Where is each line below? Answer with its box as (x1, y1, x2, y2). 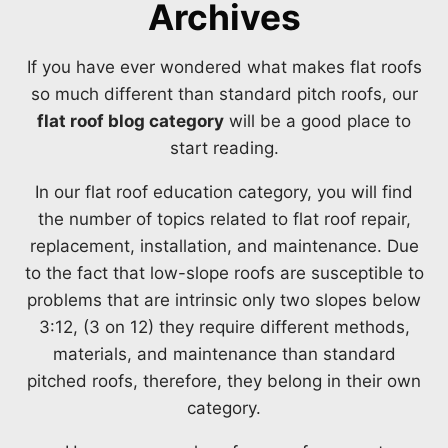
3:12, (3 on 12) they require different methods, (38, 317, 410, 338)
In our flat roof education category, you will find (35, 182, 413, 203)
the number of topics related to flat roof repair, (37, 209, 411, 230)
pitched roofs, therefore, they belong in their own (27, 371, 421, 392)
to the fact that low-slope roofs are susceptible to (24, 263, 424, 284)
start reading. (169, 138, 279, 159)
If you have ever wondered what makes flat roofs (26, 57, 422, 78)
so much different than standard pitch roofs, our (30, 84, 418, 105)
